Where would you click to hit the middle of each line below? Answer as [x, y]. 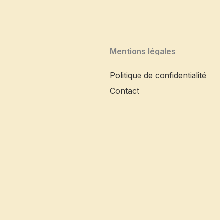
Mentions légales [143, 51]
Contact [124, 91]
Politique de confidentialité [158, 75]
